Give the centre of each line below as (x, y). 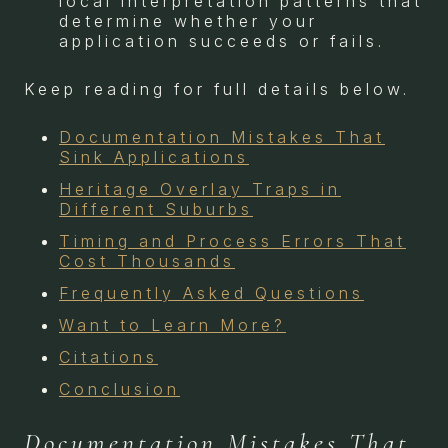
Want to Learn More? (172, 324)
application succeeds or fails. (222, 40)
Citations (108, 356)
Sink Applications (154, 156)
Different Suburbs (156, 208)
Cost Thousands (147, 260)
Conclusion (119, 388)
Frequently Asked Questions (211, 292)
